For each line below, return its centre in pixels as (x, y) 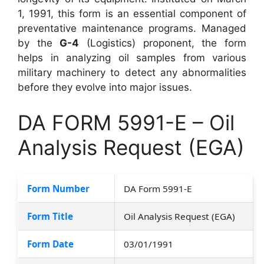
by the (39, 43)
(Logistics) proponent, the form (163, 43)
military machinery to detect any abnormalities (132, 72)
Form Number (58, 188)
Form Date (50, 244)
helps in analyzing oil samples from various (132, 58)
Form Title (50, 216)
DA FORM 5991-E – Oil (126, 122)
